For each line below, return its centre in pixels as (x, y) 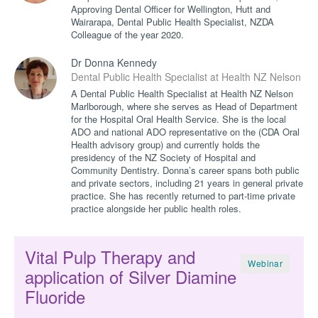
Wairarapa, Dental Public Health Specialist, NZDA (172, 21)
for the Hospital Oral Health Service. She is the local (179, 119)
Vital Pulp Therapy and (110, 256)
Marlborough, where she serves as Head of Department (184, 106)
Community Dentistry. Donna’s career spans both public (185, 170)
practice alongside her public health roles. (156, 208)
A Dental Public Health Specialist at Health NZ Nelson (182, 93)
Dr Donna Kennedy (114, 62)
